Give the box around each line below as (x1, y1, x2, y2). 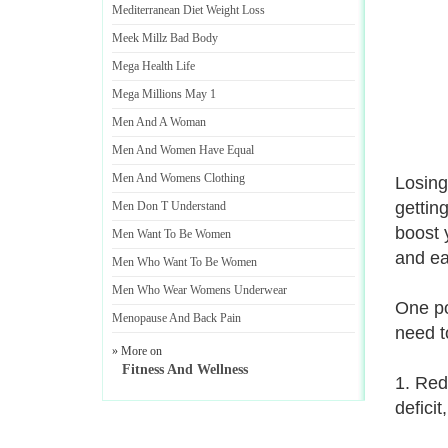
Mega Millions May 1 (112, 87, 216, 101)
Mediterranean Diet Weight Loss (112, 3, 265, 17)
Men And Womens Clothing (112, 171, 245, 185)
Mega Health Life (112, 59, 195, 73)
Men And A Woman (112, 115, 206, 129)
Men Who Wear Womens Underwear (112, 283, 287, 297)
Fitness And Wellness (122, 362, 248, 377)
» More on (112, 344, 162, 358)
